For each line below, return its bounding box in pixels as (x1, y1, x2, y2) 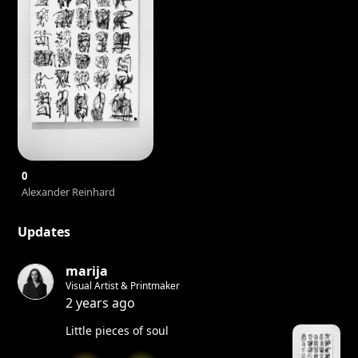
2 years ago (66, 294, 136, 312)
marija (66, 262, 109, 280)
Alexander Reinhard (22, 185, 116, 199)
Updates (18, 223, 71, 241)
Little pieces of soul (66, 323, 169, 338)
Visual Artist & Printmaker (66, 279, 181, 292)
